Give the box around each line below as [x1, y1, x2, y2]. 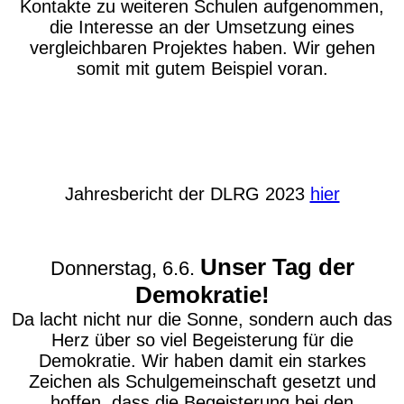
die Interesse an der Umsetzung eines [50, 17, 354, 37]
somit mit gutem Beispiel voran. [76, 59, 328, 78]
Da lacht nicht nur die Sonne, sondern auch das [12, 309, 392, 329]
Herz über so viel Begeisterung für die [50, 330, 353, 350]
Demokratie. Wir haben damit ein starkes [38, 351, 366, 371]
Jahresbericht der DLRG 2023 [64, 184, 310, 204]
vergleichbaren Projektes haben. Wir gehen [29, 38, 375, 58]
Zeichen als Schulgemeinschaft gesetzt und [28, 372, 376, 391]
